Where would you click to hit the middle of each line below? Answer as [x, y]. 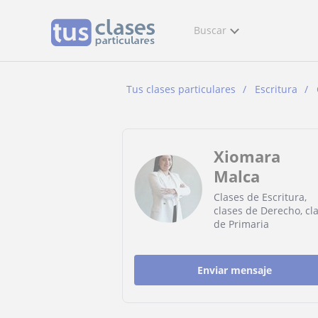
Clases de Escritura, [260, 197]
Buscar [210, 30]
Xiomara [247, 156]
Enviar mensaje [235, 270]
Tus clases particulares [181, 89]
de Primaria [241, 224]
